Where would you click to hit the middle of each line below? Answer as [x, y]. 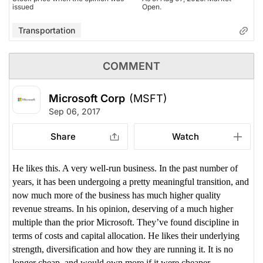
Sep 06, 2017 [75, 111]
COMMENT [131, 66]
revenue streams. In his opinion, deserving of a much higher [123, 208]
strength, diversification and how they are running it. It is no [123, 249]
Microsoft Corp [87, 98]
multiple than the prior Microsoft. [75, 222]
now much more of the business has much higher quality [117, 195]
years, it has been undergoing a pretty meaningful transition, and [131, 181]
